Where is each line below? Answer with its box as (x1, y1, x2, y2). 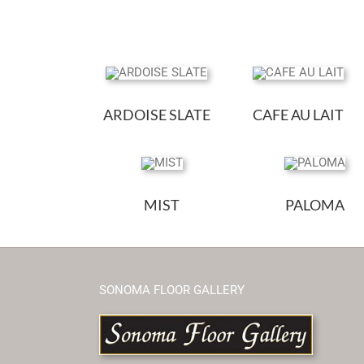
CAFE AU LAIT (253, 106, 344, 124)
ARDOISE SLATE (102, 106, 210, 124)
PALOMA (284, 196, 344, 214)
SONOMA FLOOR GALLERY (99, 283, 245, 298)
